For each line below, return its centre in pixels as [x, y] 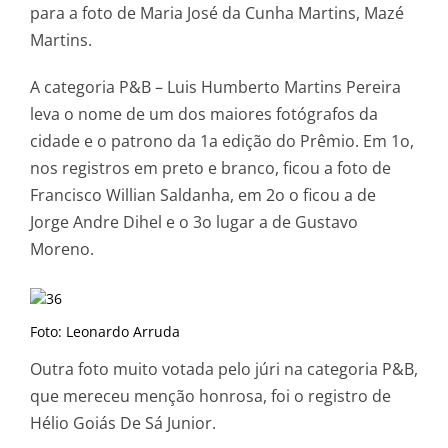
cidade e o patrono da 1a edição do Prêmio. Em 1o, [222, 140]
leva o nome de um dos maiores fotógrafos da [204, 113]
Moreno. [62, 248]
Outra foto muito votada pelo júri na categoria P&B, [224, 368]
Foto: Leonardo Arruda [105, 331]
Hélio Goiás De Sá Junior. [123, 422]
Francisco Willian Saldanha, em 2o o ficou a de [203, 194]
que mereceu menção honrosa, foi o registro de [210, 395]
